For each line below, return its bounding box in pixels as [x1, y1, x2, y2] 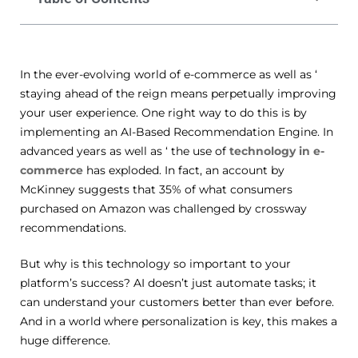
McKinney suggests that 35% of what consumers [20, 181, 292, 197]
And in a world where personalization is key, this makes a [20, 313, 337, 328]
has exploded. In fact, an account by [83, 162, 284, 177]
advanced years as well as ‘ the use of [20, 143, 229, 158]
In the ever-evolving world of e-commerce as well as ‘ [20, 66, 317, 82]
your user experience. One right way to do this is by [20, 105, 307, 120]
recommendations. [20, 220, 126, 235]
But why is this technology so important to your [20, 256, 291, 271]
